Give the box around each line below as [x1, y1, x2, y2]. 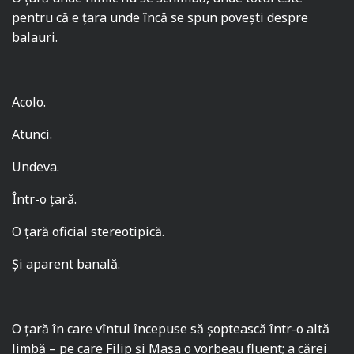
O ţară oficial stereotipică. [12, 223, 165, 241]
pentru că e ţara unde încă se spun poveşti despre [12, 9, 309, 27]
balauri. [12, 28, 58, 47]
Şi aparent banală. [12, 255, 121, 273]
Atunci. [12, 126, 52, 144]
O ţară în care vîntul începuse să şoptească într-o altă [12, 320, 330, 338]
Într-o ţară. [12, 190, 77, 209]
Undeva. [12, 158, 59, 176]
